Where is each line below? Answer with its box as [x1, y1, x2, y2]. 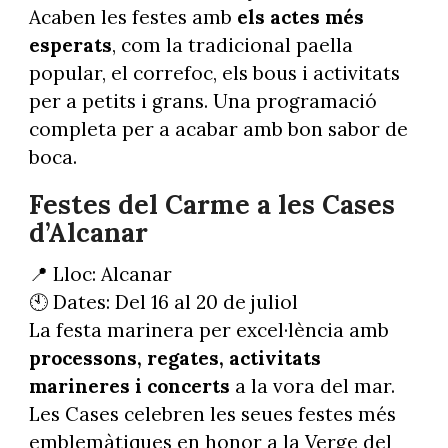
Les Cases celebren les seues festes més [28, 401, 396, 426]
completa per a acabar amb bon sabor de [28, 117, 408, 142]
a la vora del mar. [229, 373, 395, 398]
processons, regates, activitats [28, 345, 321, 370]
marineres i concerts [28, 373, 230, 398]
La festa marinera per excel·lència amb [28, 317, 389, 342]
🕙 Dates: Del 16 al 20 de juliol [28, 289, 298, 314]
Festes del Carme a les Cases [28, 187, 395, 221]
